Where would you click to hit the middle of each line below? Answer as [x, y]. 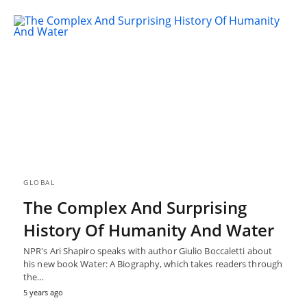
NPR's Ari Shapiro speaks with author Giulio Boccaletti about [148, 251]
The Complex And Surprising [135, 208]
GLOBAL [39, 183]
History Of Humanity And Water [149, 230]
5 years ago [43, 293]
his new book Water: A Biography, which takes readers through [153, 264]
